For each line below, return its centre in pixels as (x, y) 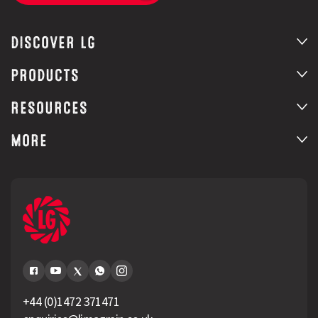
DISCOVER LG (53, 43)
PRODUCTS (45, 75)
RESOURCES (49, 108)
